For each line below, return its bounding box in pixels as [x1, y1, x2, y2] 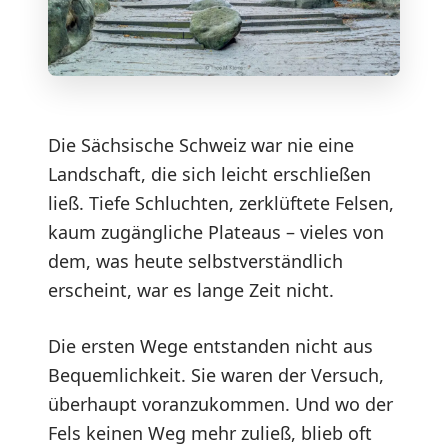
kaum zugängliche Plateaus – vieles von [48, 219, 384, 244]
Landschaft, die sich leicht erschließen [48, 161, 371, 186]
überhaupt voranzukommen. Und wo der [48, 391, 393, 416]
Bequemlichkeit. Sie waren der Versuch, [48, 362, 384, 387]
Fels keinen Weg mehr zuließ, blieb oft [48, 420, 372, 445]
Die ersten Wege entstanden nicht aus [48, 333, 373, 358]
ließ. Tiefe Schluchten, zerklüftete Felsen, [48, 190, 394, 215]
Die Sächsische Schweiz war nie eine [48, 132, 354, 157]
